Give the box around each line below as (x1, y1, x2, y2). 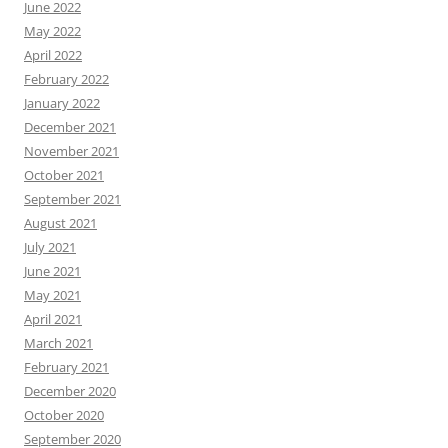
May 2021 (24, 286, 81, 305)
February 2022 (24, 70, 109, 89)
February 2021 (24, 358, 109, 377)
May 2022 (24, 22, 81, 41)
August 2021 (24, 214, 97, 233)
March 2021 (24, 334, 93, 353)
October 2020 (24, 406, 104, 425)
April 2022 (24, 46, 82, 65)
